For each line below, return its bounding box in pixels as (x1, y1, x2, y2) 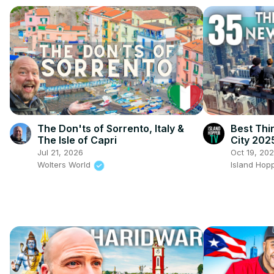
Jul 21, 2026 (37, 147, 83, 158)
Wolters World (37, 160, 93, 170)
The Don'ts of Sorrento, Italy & (37, 122, 184, 135)
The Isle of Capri (37, 134, 117, 147)
